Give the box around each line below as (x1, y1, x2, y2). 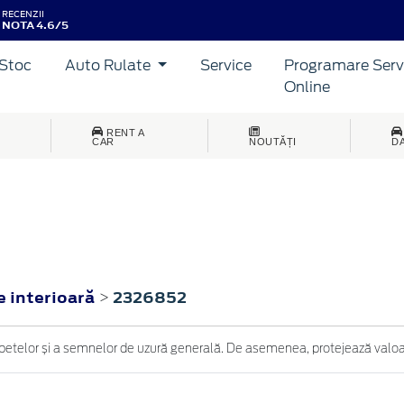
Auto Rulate (65, 56, 155, 74)
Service (199, 56, 252, 74)
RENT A (106, 126, 144, 138)
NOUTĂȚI (249, 135, 297, 147)
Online (284, 78, 331, 96)
